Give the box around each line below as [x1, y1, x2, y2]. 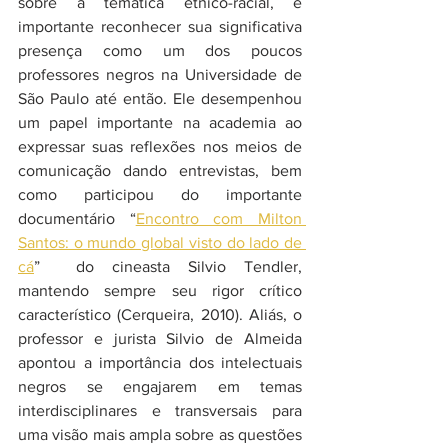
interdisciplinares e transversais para [18, 401, 302, 419]
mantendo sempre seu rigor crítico [18, 281, 302, 299]
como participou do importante [18, 185, 302, 203]
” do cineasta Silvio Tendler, [34, 257, 302, 275]
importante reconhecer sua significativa [18, 17, 302, 35]
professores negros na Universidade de [18, 65, 302, 83]
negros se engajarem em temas [18, 377, 302, 395]
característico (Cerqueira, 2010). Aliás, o [18, 305, 302, 323]
